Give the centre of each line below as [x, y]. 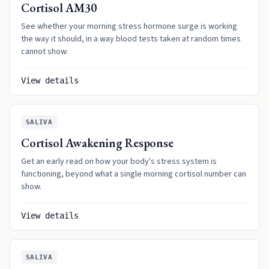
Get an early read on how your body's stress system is [119, 162]
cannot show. [44, 52]
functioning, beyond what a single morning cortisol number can [134, 174]
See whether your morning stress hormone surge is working [129, 26]
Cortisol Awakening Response [97, 143]
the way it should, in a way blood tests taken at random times [131, 39]
